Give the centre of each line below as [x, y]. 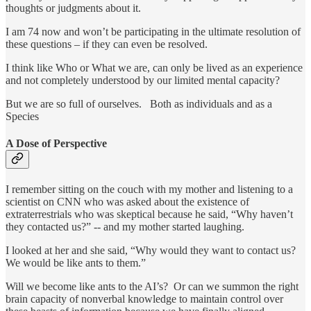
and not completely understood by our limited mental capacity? [143, 80]
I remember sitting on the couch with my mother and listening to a [149, 190]
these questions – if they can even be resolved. [107, 44]
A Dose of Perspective [56, 143]
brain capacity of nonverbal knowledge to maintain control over [144, 299]
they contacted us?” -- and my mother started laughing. [125, 227]
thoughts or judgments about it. [73, 8]
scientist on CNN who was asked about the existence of [127, 202]
